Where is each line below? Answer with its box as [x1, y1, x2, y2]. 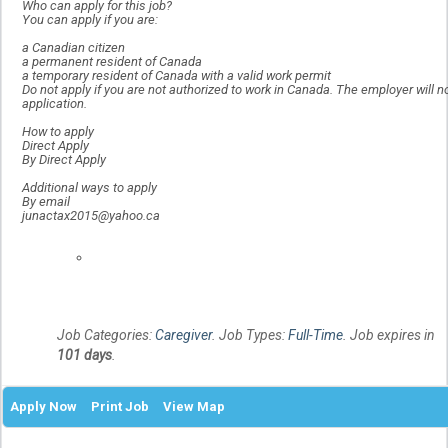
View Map [163, 399, 225, 415]
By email [22, 194, 70, 210]
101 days [57, 347, 112, 364]
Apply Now [10, 399, 77, 415]
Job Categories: [57, 327, 155, 344]
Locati [335, 230, 373, 247]
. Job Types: [212, 327, 288, 344]
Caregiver [155, 327, 212, 344]
